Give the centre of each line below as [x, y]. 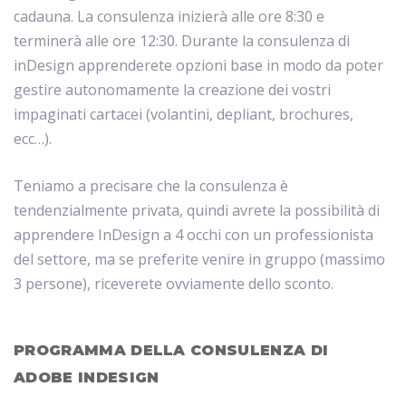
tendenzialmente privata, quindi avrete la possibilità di [197, 211]
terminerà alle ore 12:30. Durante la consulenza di [182, 41]
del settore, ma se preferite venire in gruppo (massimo [199, 260]
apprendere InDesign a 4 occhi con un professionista [193, 235]
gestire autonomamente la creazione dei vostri [172, 90]
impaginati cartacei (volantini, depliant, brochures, [184, 115]
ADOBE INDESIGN [87, 378]
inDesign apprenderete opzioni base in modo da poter [198, 66]
